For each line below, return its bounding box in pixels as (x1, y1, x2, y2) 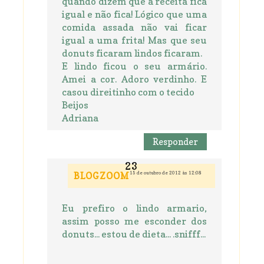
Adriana (62, 112, 98, 124)
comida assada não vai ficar (62, 21, 207, 34)
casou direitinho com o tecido (62, 86, 194, 98)
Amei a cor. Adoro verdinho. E (62, 73, 207, 85)
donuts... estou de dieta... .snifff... (62, 228, 206, 240)
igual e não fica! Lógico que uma (62, 8, 207, 21)
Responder (153, 136, 198, 148)
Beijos (62, 99, 88, 111)
